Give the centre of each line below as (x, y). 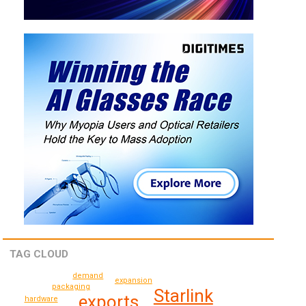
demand (88, 276)
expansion (133, 281)
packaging (71, 287)
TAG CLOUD (39, 254)
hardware (41, 299)
